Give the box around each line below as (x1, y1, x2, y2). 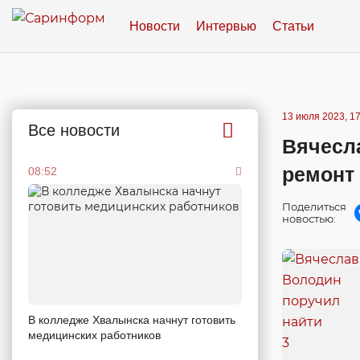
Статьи (272, 18, 314, 33)
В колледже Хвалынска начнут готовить (28, 313, 235, 326)
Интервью (196, 18, 256, 33)
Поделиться (282, 200, 346, 213)
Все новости (28, 121, 120, 139)
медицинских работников (28, 328, 161, 342)
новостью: (282, 212, 336, 225)
